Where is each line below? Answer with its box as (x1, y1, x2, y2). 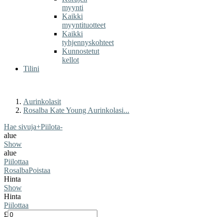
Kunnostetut (62, 47, 99, 55)
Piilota (41, 123, 60, 131)
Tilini (23, 64, 39, 73)
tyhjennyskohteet (62, 38, 114, 46)
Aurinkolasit (23, 97, 61, 106)
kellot (62, 56, 79, 64)
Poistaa (29, 166, 50, 174)
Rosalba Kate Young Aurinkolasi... (23, 106, 129, 114)
